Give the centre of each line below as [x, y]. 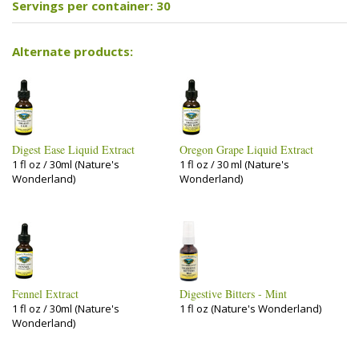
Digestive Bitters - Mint [233, 294]
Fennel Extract [45, 294]
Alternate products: [73, 51]
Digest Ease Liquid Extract [73, 149]
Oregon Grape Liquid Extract [246, 149]
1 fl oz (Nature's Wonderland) [250, 309]
